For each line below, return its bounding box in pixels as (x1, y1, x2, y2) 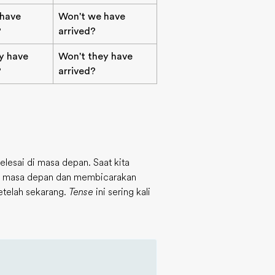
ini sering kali (93, 187, 150, 198)
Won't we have (58, 11, 125, 22)
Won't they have (58, 51, 133, 62)
